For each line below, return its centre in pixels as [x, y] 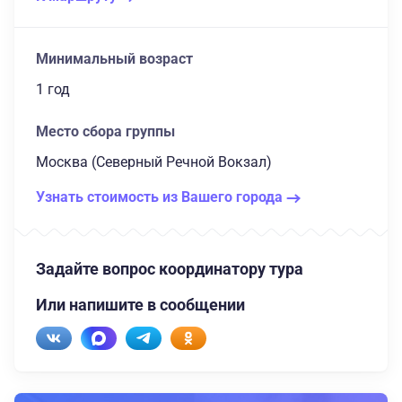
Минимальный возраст [114, 59]
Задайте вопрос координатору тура [170, 269]
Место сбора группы [105, 131]
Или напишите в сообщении [140, 305]
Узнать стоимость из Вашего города [161, 197]
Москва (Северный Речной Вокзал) [154, 162]
